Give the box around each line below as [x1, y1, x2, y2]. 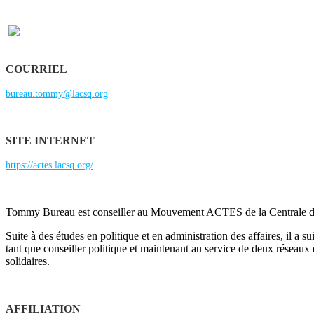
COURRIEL [6, 63, 67, 76]
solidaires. [6, 255, 50, 268]
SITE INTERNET [6, 135, 95, 147]
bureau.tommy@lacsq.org [6, 88, 108, 100]
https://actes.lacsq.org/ [6, 160, 93, 171]
